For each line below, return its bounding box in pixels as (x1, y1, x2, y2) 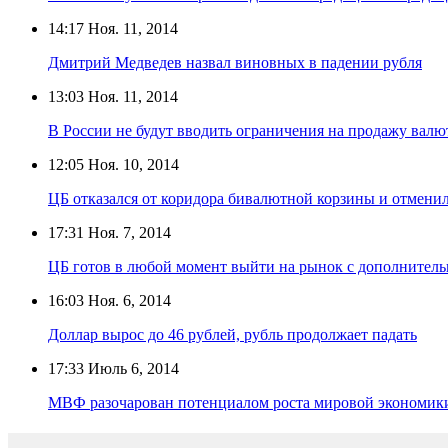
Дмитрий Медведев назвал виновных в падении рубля (48, 53, 422, 71)
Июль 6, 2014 (84, 359, 179, 377)
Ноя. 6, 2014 (84, 291, 171, 309)
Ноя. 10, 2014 (84, 155, 179, 173)
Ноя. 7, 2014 (84, 223, 171, 241)
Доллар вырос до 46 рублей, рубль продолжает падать (48, 325, 417, 343)
